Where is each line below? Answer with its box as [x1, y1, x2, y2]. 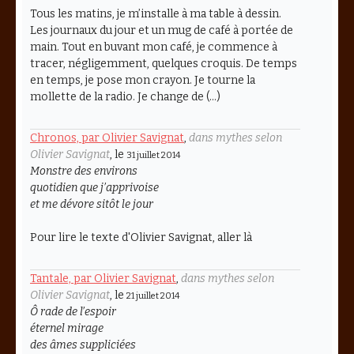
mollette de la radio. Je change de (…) [30, 89, 220, 104]
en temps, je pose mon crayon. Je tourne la [30, 73, 255, 87]
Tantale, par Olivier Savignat [30, 271, 176, 285]
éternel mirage [30, 321, 104, 335]
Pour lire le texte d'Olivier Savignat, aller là [30, 230, 252, 244]
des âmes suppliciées [30, 337, 136, 352]
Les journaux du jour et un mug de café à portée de [30, 23, 293, 37]
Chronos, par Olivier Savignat [30, 130, 184, 145]
